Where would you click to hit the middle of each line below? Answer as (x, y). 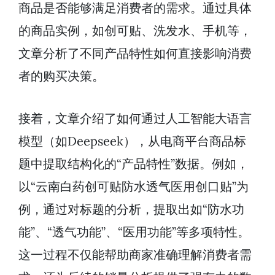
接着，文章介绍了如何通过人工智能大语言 (135, 118)
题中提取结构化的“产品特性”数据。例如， (134, 164)
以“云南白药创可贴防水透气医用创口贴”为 (134, 187)
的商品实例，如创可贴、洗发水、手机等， (135, 31)
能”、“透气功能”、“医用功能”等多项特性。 (134, 232)
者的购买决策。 (61, 76)
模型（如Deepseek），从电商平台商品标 (132, 141)
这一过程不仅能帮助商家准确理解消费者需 (135, 255)
